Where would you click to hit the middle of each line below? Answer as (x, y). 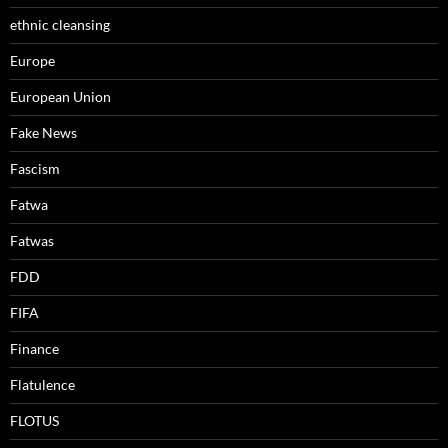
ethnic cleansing (60, 25)
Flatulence (42, 385)
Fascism (35, 169)
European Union (60, 97)
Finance (34, 349)
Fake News (43, 133)
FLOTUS (34, 421)
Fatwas (32, 241)
